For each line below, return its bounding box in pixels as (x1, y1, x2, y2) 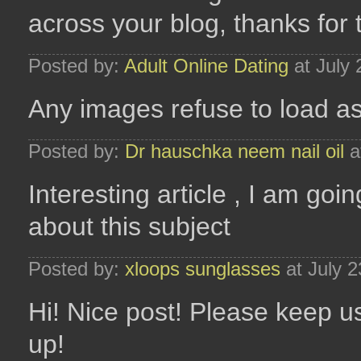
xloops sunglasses (125, 258, 280, 280)
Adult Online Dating (124, 55, 288, 77)
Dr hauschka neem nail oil (125, 140, 344, 162)
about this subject (28, 212, 230, 241)
